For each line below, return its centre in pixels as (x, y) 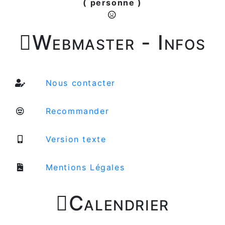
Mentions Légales (84, 167)
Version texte (74, 139)
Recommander (76, 111)
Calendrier (119, 203)
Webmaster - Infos (119, 43)
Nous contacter (79, 83)
